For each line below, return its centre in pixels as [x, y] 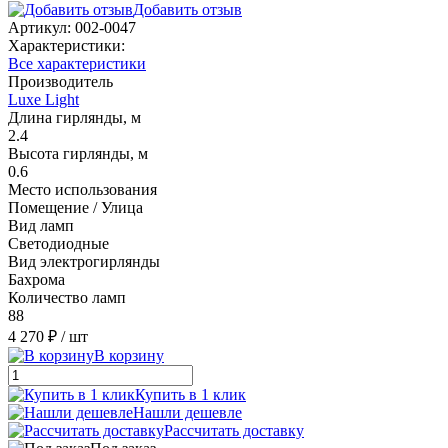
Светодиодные [58, 243]
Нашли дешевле [187, 412]
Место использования [82, 189]
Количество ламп [67, 297]
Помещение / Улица [75, 207]
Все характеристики [77, 63]
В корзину [129, 355]
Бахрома [36, 279]
